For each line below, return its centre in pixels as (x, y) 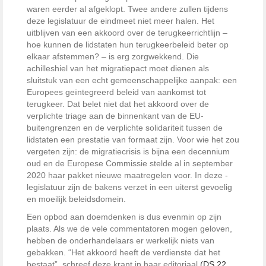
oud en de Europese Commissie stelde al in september (130, 164)
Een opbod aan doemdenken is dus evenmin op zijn (124, 217)
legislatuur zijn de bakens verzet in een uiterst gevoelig (129, 187)
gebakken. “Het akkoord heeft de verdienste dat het (123, 253)
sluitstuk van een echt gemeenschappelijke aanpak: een (132, 80)
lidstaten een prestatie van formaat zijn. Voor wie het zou (133, 140)
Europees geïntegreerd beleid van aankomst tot (116, 92)
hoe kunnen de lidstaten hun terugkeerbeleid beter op (128, 45)
